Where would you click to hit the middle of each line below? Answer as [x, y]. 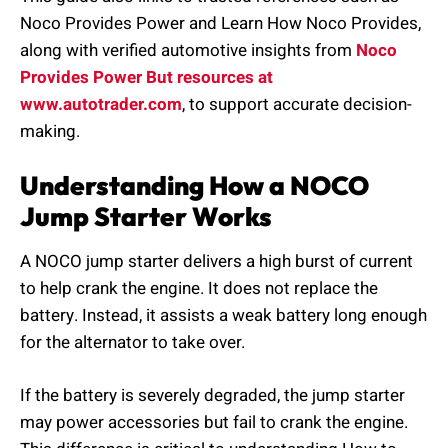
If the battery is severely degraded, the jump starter [212, 395]
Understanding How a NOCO [194, 186]
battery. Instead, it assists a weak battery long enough [223, 316]
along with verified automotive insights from [188, 50]
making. [50, 131]
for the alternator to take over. [132, 343]
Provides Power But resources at [146, 77]
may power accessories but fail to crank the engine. [214, 422]
